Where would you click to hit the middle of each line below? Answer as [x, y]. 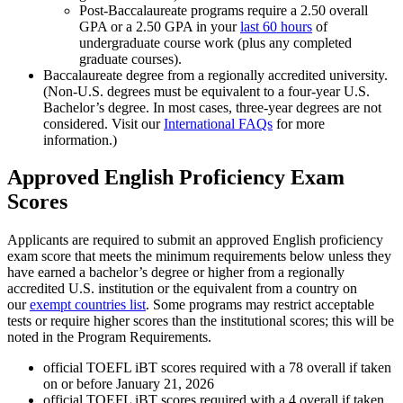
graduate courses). [130, 58]
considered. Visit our [103, 123]
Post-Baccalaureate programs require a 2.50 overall [224, 10]
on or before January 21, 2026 [129, 384]
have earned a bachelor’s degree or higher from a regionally [176, 273]
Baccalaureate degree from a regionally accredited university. [215, 75]
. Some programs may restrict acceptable [260, 305]
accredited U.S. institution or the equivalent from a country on [182, 289]
